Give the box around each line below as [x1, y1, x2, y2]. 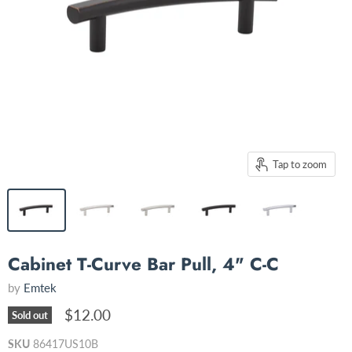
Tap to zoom [273, 157, 327, 170]
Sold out [12, 309, 48, 322]
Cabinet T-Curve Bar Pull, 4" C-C [8, 251, 279, 277]
